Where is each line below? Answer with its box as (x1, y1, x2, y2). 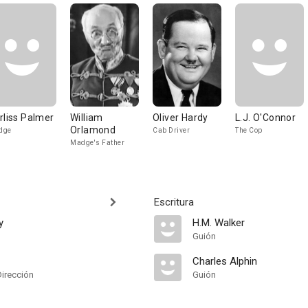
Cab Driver (153, 126, 190, 134)
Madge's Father (70, 139, 124, 146)
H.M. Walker (192, 217, 245, 229)
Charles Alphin (192, 255, 257, 267)
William (70, 112, 103, 123)
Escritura (154, 196, 194, 208)
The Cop (235, 126, 263, 134)
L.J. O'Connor (235, 112, 296, 123)
